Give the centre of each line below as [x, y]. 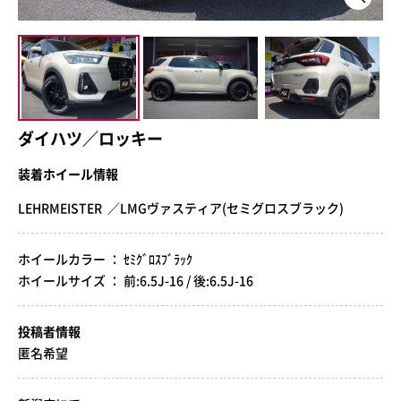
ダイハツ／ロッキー [90, 138]
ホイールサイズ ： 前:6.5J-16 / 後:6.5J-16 [136, 280]
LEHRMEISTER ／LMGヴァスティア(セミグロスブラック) [181, 207]
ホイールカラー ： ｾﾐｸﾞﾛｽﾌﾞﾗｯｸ [105, 258]
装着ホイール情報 [68, 173]
